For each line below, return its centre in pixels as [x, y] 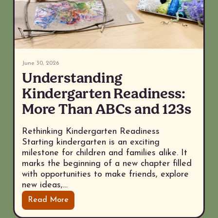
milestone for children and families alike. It [104, 153]
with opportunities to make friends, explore [105, 174]
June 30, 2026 [40, 63]
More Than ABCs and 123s [106, 109]
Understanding [72, 78]
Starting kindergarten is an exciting [91, 142]
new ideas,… [45, 185]
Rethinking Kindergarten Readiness [91, 131]
